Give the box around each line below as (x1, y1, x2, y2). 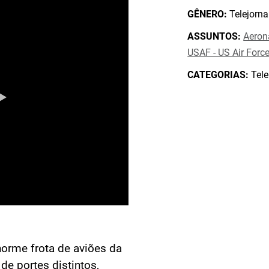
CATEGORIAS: (187, 69, 249, 80)
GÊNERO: (187, 8, 228, 20)
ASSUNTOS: (187, 31, 241, 42)
